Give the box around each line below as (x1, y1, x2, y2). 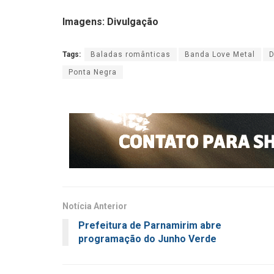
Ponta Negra (68, 67, 117, 76)
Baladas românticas (91, 50, 171, 59)
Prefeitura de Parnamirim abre (78, 219, 221, 231)
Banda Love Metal (185, 50, 255, 59)
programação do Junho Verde (78, 232, 217, 245)
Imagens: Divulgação (62, 16, 158, 28)
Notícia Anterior (62, 201, 127, 211)
